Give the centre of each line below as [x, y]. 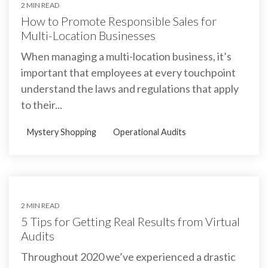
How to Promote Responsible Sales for [119, 21]
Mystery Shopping [62, 132]
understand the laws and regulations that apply [130, 88]
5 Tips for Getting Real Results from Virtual [130, 221]
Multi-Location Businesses [88, 35]
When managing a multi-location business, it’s [126, 56]
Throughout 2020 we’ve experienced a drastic [128, 256]
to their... [42, 104]
